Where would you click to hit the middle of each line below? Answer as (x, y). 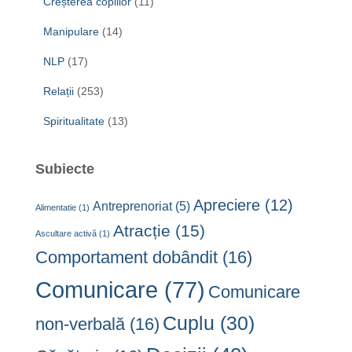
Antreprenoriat (132, 205)
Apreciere (227, 205)
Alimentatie (56, 207)
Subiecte (65, 169)
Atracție (142, 230)
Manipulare (71, 31)
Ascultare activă (66, 233)
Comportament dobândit (126, 257)
